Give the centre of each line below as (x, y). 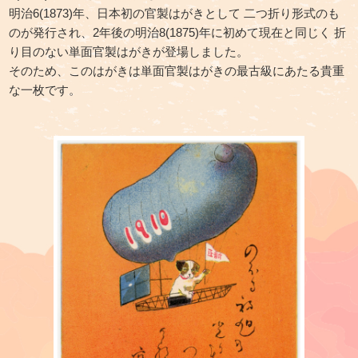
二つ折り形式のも (290, 13)
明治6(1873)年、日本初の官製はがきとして (125, 13)
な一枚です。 (45, 89)
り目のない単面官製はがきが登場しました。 (129, 51)
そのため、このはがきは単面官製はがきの (123, 70)
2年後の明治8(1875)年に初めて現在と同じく (212, 32)
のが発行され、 (51, 32)
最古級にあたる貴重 (291, 70)
